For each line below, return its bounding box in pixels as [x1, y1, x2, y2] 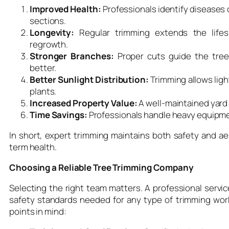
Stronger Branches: [30, 50, 114, 62]
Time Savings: [30, 108, 87, 121]
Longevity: [30, 26, 74, 38]
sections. [30, 14, 66, 27]
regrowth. [30, 38, 68, 50]
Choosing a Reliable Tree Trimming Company [9, 161, 194, 173]
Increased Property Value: [30, 97, 138, 109]
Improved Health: [30, 3, 101, 15]
